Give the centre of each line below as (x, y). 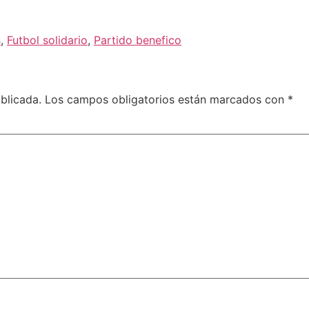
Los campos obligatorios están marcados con (166, 99)
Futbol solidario (47, 40)
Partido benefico (138, 40)
